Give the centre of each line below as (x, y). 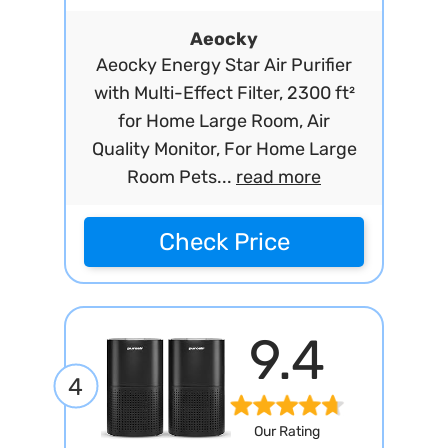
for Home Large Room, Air (224, 121)
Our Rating (286, 432)
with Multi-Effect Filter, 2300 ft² (224, 93)
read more (278, 177)
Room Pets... (181, 177)
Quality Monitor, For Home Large (224, 149)
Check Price (224, 242)
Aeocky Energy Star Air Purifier (224, 65)
